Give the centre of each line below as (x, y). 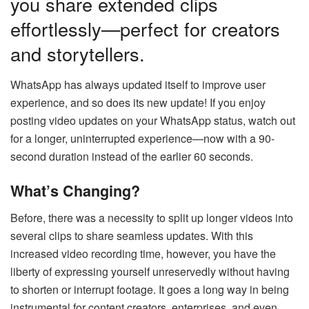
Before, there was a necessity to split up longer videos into (152, 218)
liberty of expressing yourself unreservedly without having (150, 272)
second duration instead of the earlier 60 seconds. (132, 156)
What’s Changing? (75, 191)
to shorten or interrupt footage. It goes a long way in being (150, 290)
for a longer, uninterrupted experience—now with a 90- (142, 138)
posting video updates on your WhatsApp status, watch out (153, 120)
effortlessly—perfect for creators (145, 29)
